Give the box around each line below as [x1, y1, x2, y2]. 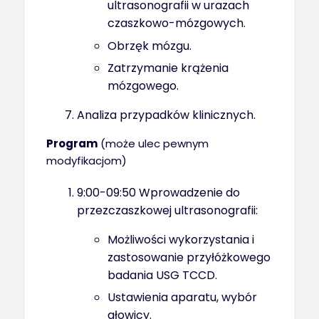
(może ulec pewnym [97, 135, 209, 151]
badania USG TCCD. [108, 266, 218, 283]
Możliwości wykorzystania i [108, 231, 255, 248]
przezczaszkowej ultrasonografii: [77, 202, 258, 219]
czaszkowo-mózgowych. [108, 15, 246, 32]
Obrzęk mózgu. [108, 37, 192, 54]
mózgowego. [108, 77, 179, 94]
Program [46, 135, 98, 151]
